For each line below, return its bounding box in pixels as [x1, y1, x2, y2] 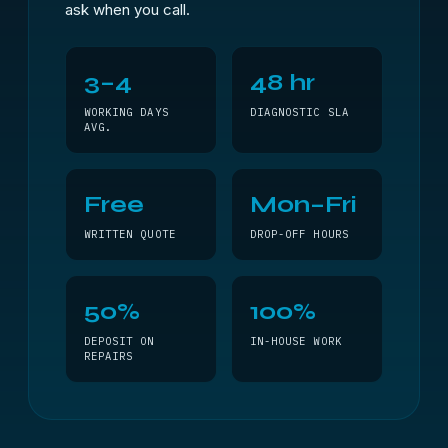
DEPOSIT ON [84, 334, 155, 348]
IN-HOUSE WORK [250, 334, 342, 348]
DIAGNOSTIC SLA [250, 105, 349, 119]
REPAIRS [84, 349, 134, 363]
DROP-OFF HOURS [250, 227, 349, 241]
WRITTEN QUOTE [84, 227, 176, 241]
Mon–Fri [250, 190, 357, 219]
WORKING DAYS [84, 105, 169, 119]
